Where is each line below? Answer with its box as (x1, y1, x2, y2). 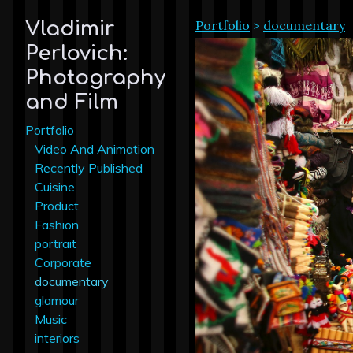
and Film (25, 91, 118, 114)
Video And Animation (35, 140, 154, 157)
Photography (25, 66, 165, 90)
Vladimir (25, 17, 114, 41)
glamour (35, 292, 79, 308)
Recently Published (35, 159, 143, 176)
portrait (35, 235, 76, 251)
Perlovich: (25, 42, 128, 65)
